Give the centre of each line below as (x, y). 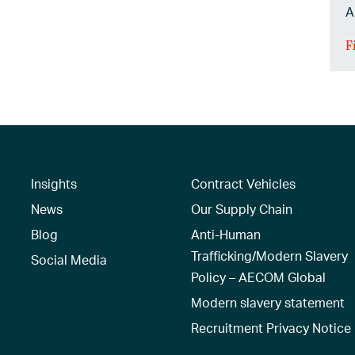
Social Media (69, 259)
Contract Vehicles (244, 183)
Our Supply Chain (242, 208)
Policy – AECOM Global (259, 277)
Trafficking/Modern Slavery (270, 255)
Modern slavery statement (268, 302)
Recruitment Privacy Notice (271, 327)
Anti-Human (226, 234)
